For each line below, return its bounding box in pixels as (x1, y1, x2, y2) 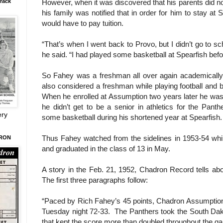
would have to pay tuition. (42, 18, 123, 27)
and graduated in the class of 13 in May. (42, 144, 174, 153)
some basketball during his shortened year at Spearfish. (42, 112, 222, 121)
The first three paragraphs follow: (42, 175, 148, 184)
